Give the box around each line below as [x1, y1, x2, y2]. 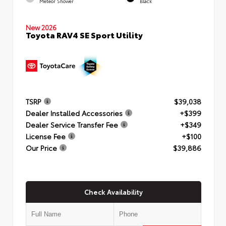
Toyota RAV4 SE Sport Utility [26, 28, 143, 40]
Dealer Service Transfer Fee [26, 119, 118, 130]
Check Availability [84, 187, 143, 196]
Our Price [26, 142, 57, 153]
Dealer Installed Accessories [26, 107, 123, 118]
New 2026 [26, 22, 56, 32]
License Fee [26, 131, 66, 141]
